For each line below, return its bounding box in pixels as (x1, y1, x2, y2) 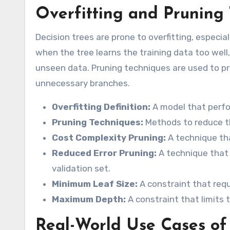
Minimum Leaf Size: (52, 179, 138, 189)
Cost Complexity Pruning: (52, 132, 166, 143)
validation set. (52, 163, 110, 174)
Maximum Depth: (52, 194, 126, 205)
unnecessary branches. (35, 78, 130, 89)
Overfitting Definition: (52, 102, 150, 112)
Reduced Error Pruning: (52, 148, 157, 159)
